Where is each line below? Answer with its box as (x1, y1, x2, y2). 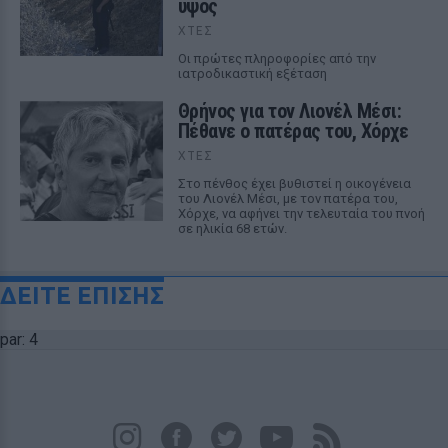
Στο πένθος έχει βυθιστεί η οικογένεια (177, 175, 411, 191)
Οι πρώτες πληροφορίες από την (177, 50, 376, 66)
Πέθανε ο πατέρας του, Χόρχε (177, 118, 409, 143)
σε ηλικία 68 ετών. (177, 220, 287, 236)
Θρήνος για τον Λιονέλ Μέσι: (177, 98, 402, 123)
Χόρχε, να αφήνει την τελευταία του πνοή (177, 205, 425, 221)
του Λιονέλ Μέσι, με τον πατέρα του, (177, 190, 398, 206)
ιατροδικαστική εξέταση (177, 65, 327, 81)
